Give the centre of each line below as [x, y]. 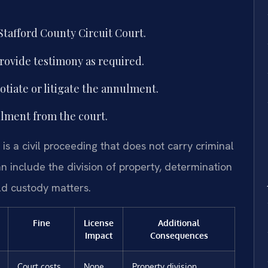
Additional [179, 222]
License [99, 222]
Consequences [179, 235]
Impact [99, 235]
